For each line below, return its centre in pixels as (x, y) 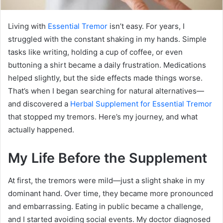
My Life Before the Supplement (108, 158)
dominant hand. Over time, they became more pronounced (111, 193)
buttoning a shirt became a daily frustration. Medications (107, 65)
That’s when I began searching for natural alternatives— (106, 91)
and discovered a (39, 104)
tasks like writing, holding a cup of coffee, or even (95, 52)
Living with (28, 26)
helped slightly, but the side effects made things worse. (105, 78)
